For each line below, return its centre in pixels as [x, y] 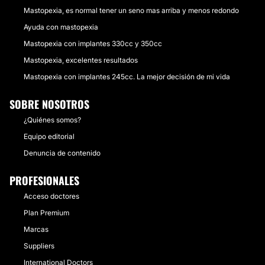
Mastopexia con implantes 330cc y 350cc [93, 43]
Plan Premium [46, 213]
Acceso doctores [51, 196]
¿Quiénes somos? [52, 120]
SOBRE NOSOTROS [49, 104]
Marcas [36, 229]
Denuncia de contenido [62, 153]
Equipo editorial [49, 136]
